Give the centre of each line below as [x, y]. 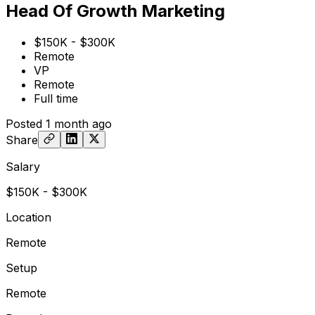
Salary [23, 166]
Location [28, 217]
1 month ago [79, 123]
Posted [24, 123]
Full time [56, 98]
